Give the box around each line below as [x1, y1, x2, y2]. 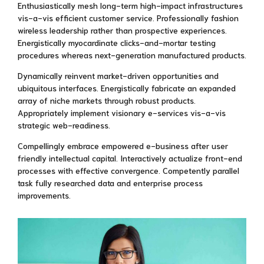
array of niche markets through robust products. [18, 95, 196, 106]
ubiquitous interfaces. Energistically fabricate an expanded [18, 82, 236, 94]
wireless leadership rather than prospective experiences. [18, 25, 227, 36]
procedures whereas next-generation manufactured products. [18, 49, 246, 61]
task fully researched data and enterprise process [18, 177, 203, 189]
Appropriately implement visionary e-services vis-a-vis [18, 107, 226, 118]
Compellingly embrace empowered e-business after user [18, 140, 228, 151]
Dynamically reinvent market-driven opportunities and [18, 70, 219, 81]
